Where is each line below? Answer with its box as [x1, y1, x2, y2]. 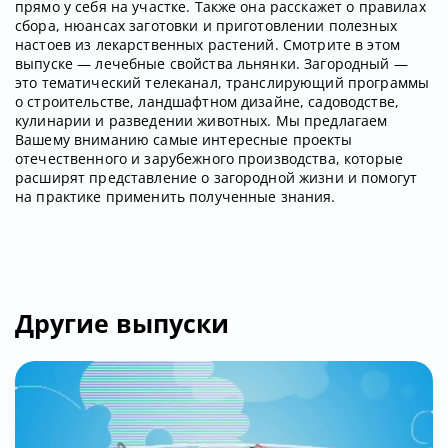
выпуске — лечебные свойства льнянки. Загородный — [15, 54, 408, 74]
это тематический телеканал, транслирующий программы [15, 73, 430, 93]
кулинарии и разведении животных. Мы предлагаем [15, 111, 388, 131]
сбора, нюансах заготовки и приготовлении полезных [15, 16, 397, 36]
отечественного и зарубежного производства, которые [15, 149, 404, 169]
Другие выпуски [15, 306, 229, 341]
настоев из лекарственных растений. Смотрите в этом [15, 35, 401, 55]
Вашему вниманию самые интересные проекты [15, 130, 353, 150]
